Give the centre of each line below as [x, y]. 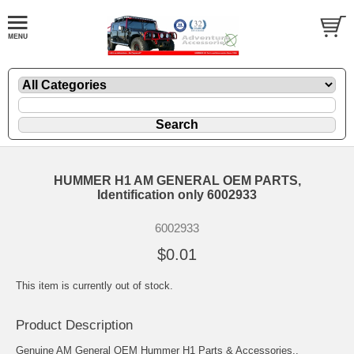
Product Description [74, 325]
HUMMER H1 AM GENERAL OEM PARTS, [177, 180]
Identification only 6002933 [177, 194]
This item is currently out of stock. [94, 285]
